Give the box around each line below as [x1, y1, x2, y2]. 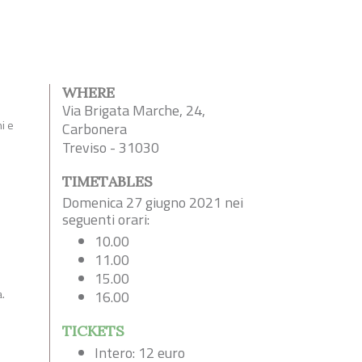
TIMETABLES [62, 172, 153, 192]
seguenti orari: [62, 208, 149, 231]
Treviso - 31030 [62, 137, 159, 159]
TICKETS [62, 322, 124, 341]
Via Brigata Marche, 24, [62, 99, 205, 122]
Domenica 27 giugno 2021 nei [62, 192, 243, 214]
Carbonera [62, 118, 127, 141]
